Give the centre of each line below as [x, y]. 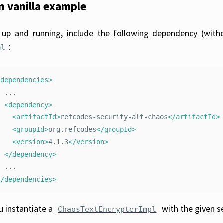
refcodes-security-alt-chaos [114, 117]
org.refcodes [72, 130]
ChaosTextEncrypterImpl [107, 209]
